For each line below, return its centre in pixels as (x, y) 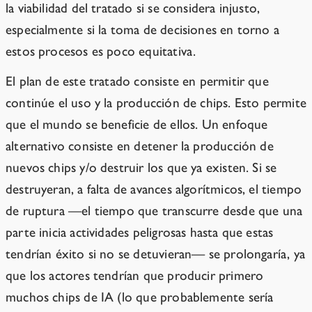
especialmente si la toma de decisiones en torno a (143, 30)
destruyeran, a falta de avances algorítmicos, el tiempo (154, 189)
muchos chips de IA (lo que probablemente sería (140, 297)
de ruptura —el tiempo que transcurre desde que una (154, 211)
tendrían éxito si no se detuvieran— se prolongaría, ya (155, 254)
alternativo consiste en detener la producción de (140, 146)
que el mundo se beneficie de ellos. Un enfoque (137, 125)
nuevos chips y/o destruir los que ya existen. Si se (141, 168)
